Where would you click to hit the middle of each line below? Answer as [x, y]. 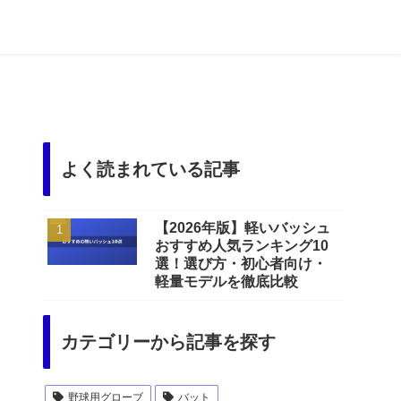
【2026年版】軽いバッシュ [243, 227]
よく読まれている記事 [150, 169]
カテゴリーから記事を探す [168, 341]
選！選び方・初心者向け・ [241, 263]
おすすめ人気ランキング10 [242, 245]
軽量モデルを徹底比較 [226, 281]
